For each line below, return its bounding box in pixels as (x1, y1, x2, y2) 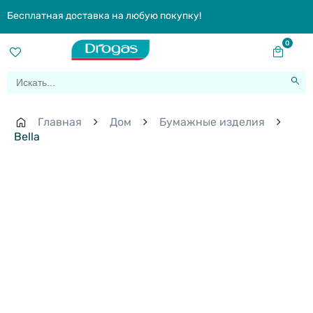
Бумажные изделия (159, 115, 265, 129)
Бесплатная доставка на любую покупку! (7, 10, 201, 22)
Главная (38, 115, 82, 129)
